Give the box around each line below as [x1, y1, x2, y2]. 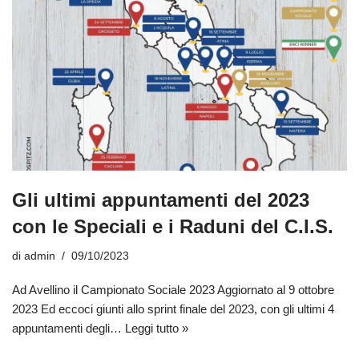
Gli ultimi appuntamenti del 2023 [12, 189, 309, 212]
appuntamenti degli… [12, 321, 125, 336]
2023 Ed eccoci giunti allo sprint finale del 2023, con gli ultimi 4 [12, 302, 334, 317]
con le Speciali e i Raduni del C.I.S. [12, 216, 333, 238]
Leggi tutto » [125, 321, 188, 336]
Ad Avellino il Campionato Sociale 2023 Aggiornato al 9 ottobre [12, 283, 334, 297]
